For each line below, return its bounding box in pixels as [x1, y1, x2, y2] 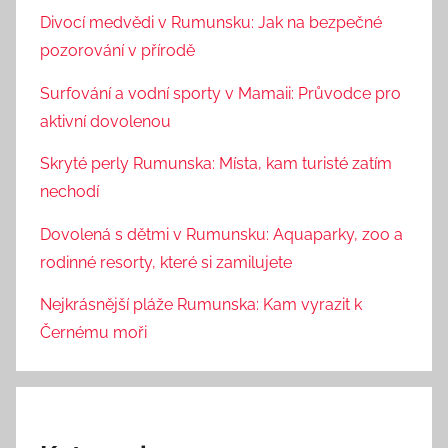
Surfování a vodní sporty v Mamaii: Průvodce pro [40, 83, 401, 103]
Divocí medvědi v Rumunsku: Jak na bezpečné [40, 13, 382, 33]
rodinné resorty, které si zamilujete [40, 252, 292, 272]
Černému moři [40, 322, 147, 342]
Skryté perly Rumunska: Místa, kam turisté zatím [40, 154, 392, 174]
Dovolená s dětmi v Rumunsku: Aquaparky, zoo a [40, 224, 403, 244]
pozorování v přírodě [40, 41, 195, 61]
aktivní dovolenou [40, 111, 171, 131]
